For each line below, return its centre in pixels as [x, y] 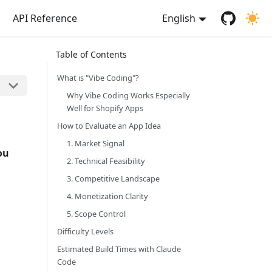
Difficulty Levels [85, 231]
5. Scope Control [96, 214]
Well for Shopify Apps [105, 108]
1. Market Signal [96, 143]
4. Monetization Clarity [107, 196]
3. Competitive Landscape [113, 178]
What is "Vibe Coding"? [98, 78]
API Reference [45, 18]
